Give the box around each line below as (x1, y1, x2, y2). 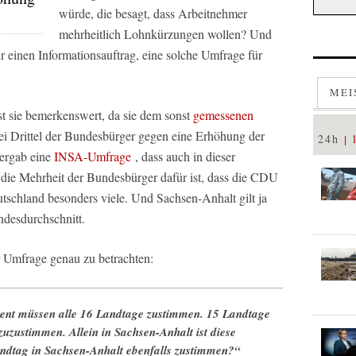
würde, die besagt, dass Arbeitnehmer (59, 5, 247, 21)
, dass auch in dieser (131, 148, 235, 164)
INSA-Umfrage (54, 148, 131, 164)
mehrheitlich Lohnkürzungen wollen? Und (59, 25, 272, 42)
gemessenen (193, 106, 253, 123)
